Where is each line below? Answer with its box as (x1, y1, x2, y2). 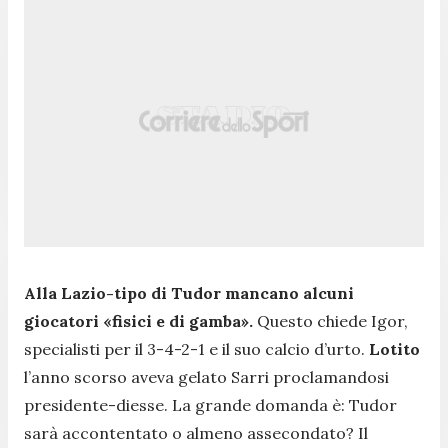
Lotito (369, 338, 420, 359)
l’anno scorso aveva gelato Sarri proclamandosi (24, 366, 389, 387)
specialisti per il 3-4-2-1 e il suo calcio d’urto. (24, 338, 369, 359)
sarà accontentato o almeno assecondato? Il (24, 422, 368, 443)
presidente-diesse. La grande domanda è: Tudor (24, 394, 397, 415)
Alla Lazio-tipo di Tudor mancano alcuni (24, 282, 354, 303)
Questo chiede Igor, (253, 310, 408, 331)
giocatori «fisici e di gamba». (24, 310, 253, 331)
